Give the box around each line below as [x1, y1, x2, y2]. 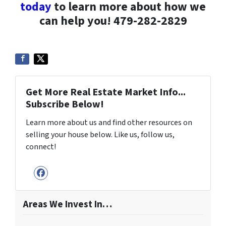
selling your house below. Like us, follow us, [26, 129, 175, 140]
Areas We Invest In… [23, 197, 112, 211]
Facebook [40, 173, 96, 193]
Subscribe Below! [26, 97, 104, 111]
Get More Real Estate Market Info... [26, 85, 186, 99]
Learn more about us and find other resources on [26, 117, 192, 128]
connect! [26, 141, 56, 152]
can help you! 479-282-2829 [39, 12, 187, 30]
